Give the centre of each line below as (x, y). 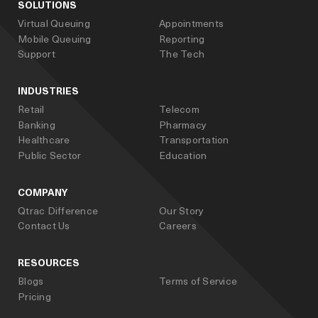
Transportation (194, 140)
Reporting (182, 38)
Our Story (182, 210)
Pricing (34, 296)
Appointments (192, 23)
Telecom (179, 109)
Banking (37, 124)
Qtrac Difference (58, 210)
